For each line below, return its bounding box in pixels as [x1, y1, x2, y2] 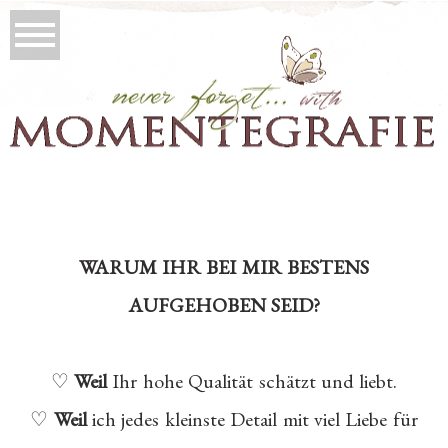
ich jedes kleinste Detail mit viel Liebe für [86, 405, 418, 432]
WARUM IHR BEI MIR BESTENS [78, 253, 370, 280]
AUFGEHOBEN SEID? [127, 291, 321, 318]
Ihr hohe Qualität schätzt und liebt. [107, 367, 398, 394]
